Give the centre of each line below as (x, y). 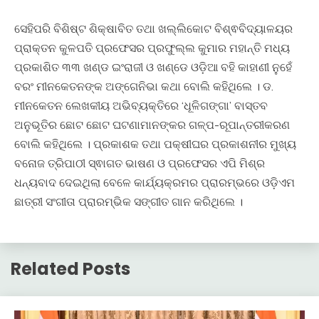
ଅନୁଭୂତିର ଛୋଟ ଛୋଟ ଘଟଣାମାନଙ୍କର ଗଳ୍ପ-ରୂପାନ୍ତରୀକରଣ (152, 124)
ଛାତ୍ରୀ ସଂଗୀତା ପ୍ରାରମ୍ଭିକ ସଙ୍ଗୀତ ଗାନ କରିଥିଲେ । (129, 201)
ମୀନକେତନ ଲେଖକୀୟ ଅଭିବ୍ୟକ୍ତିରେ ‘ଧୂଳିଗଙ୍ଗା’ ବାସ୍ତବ (141, 105)
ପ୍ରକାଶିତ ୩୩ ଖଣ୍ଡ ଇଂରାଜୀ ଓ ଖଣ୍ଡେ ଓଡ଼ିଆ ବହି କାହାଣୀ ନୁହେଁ (153, 67)
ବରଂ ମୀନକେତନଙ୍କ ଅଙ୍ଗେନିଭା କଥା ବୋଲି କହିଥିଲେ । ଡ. (144, 86)
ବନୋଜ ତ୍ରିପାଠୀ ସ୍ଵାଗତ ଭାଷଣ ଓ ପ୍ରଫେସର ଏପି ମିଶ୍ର (140, 163)
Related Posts (70, 269)
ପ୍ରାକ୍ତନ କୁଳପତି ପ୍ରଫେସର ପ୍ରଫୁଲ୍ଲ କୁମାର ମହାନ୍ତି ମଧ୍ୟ (152, 47)
